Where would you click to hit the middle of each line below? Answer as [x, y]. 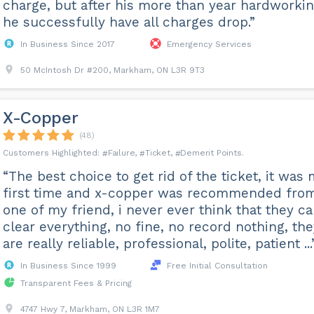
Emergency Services [209, 44]
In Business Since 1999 [68, 266]
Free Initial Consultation [217, 266]
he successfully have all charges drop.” [129, 22]
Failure [121, 153]
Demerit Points [211, 153]
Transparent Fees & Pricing [76, 283]
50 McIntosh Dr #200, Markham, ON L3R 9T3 [112, 70]
